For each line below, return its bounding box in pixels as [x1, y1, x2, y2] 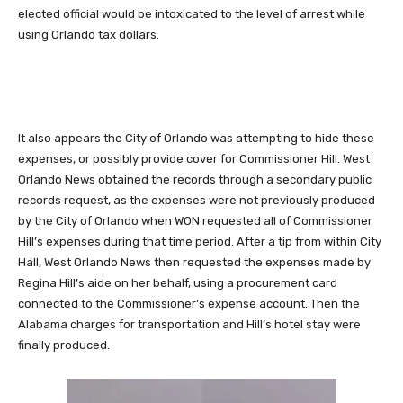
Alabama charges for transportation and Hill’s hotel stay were [18, 318, 361, 331]
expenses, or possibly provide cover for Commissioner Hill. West [18, 152, 370, 166]
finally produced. [18, 338, 110, 352]
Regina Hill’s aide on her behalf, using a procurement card [18, 276, 337, 290]
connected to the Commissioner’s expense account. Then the [18, 297, 360, 310]
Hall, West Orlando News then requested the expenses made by [18, 255, 371, 269]
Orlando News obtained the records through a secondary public [18, 173, 372, 186]
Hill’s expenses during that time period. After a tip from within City [18, 235, 381, 248]
